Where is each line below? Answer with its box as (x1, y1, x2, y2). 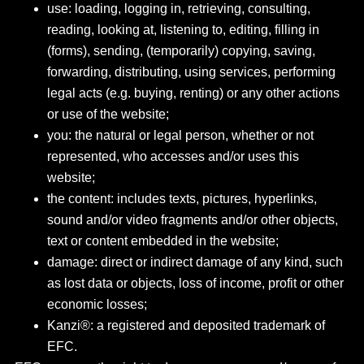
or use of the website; (46, 107, 169, 121)
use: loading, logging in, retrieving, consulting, (46, 2, 310, 15)
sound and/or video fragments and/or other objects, (46, 213, 338, 227)
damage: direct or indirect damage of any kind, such (46, 255, 343, 269)
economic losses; (46, 297, 147, 311)
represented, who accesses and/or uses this (46, 149, 299, 163)
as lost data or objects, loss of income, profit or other (46, 276, 344, 290)
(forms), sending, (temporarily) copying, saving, (46, 44, 315, 58)
